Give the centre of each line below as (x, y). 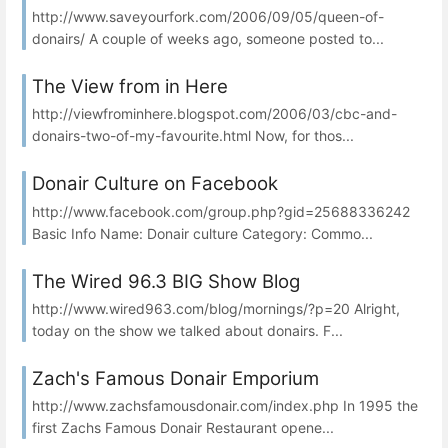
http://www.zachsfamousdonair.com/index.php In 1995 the (225, 405)
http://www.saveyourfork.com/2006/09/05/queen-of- (208, 17)
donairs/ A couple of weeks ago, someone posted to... (208, 39)
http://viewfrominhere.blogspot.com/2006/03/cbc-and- (214, 114)
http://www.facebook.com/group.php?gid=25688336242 (221, 211)
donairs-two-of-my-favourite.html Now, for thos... (193, 136)
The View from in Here (130, 87)
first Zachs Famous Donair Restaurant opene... (183, 427)
